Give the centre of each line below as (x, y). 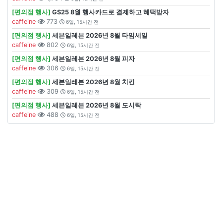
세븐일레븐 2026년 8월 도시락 (97, 105)
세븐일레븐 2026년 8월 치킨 (93, 82)
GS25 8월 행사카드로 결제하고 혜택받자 (111, 12)
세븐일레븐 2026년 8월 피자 (93, 59)
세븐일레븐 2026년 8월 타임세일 (100, 35)
